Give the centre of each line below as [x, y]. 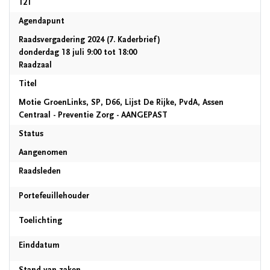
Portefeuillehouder [54, 196]
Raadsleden [40, 171]
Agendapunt [42, 21]
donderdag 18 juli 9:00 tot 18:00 [78, 52]
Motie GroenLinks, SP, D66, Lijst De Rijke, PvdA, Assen [121, 102]
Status [31, 134]
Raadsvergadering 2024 [61, 40]
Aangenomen [43, 152]
